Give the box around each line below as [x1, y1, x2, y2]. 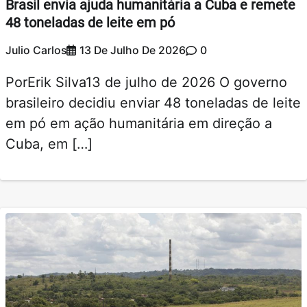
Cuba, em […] [5, 136, 93, 153]
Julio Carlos [5, 44, 66, 58]
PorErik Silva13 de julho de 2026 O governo [5, 74, 287, 91]
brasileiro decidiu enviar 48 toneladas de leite [5, 95, 301, 112]
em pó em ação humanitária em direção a [5, 115, 272, 132]
